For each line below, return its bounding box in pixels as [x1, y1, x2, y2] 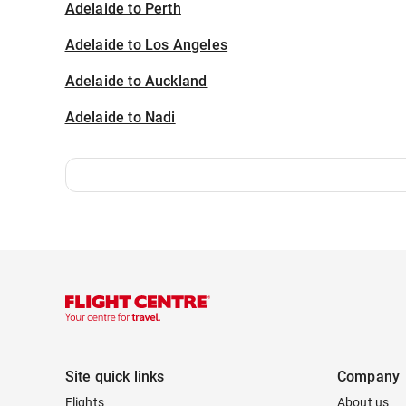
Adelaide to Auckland [64, 72, 208, 90]
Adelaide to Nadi [64, 109, 176, 126]
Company [336, 368, 401, 385]
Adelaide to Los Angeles [64, 36, 228, 53]
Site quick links [64, 368, 165, 385]
